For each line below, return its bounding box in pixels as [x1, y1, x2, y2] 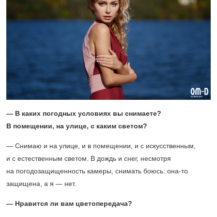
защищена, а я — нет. [6, 179, 76, 187]
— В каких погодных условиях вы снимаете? [6, 109, 161, 117]
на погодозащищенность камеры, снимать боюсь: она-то [6, 167, 188, 175]
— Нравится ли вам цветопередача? [6, 199, 132, 207]
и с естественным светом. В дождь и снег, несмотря [6, 154, 171, 162]
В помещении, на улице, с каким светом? [6, 122, 147, 130]
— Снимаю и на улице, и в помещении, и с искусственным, [6, 141, 196, 150]
